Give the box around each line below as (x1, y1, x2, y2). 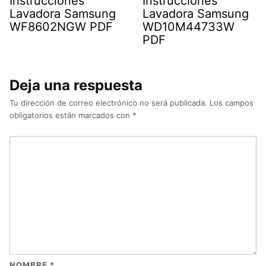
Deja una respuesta (9, 77, 142, 94)
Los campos (210, 98, 254, 108)
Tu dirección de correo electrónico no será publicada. (9, 98, 207, 108)
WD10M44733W (142, 20, 235, 34)
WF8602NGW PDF (9, 20, 113, 34)
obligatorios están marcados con (9, 110, 132, 121)
